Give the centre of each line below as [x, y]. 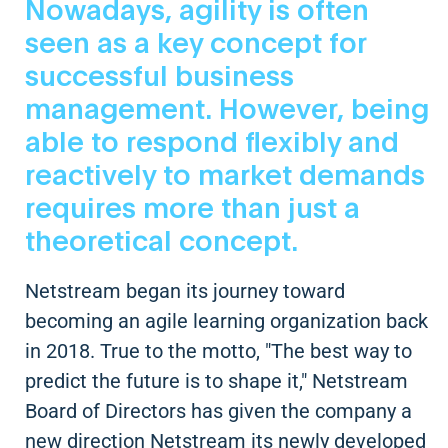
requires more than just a [192, 209]
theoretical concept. [168, 242]
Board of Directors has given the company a [218, 410]
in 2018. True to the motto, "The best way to [218, 350]
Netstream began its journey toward [185, 290]
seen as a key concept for [195, 44]
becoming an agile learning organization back [226, 320]
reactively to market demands [225, 176]
